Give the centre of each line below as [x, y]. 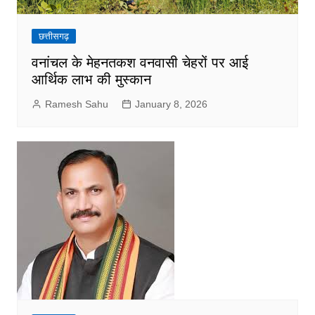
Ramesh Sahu [76, 104]
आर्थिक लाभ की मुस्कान [91, 80]
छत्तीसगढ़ [53, 37]
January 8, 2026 [171, 104]
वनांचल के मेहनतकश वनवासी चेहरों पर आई [140, 63]
